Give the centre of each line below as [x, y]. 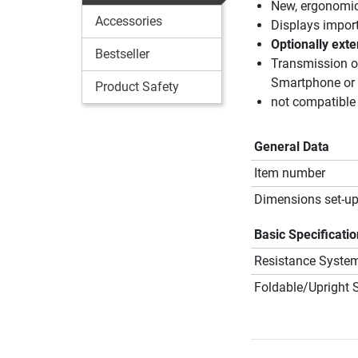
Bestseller [122, 54]
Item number [289, 173]
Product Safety [137, 86]
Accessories [129, 21]
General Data [291, 146]
